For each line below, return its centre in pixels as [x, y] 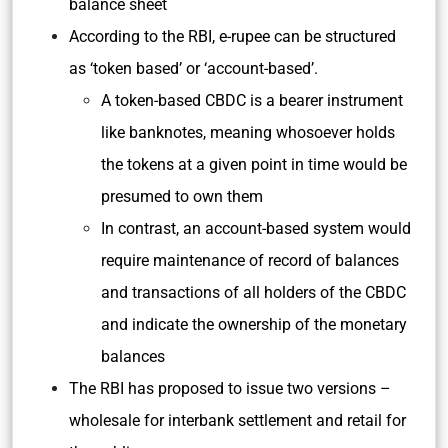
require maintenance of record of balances [250, 260]
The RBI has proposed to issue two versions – [230, 388]
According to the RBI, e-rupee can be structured [232, 36]
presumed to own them [182, 196]
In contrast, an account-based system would [256, 228]
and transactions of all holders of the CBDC [253, 292]
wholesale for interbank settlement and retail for [237, 420]
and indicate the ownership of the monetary [254, 324]
